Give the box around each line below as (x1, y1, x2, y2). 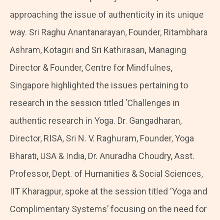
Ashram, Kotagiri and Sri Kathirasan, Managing (10, 45, 186, 55)
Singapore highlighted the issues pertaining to (10, 80, 188, 91)
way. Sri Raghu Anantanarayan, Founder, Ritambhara (10, 27, 208, 38)
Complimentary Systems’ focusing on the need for (10, 204, 207, 215)
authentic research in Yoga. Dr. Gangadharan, (10, 115, 182, 126)
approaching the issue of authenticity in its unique (10, 9, 204, 20)
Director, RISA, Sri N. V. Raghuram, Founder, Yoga (10, 133, 194, 144)
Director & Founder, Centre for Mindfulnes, (10, 62, 172, 73)
